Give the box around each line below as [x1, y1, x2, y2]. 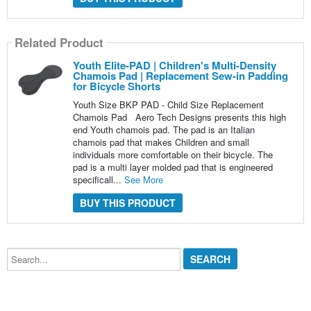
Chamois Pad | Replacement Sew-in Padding [72, 67, 288, 83]
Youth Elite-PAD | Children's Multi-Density [72, 57, 276, 73]
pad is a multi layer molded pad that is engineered [72, 160, 273, 174]
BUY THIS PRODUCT [79, 195, 176, 210]
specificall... [72, 172, 124, 186]
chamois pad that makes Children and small [72, 135, 249, 149]
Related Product [14, 34, 103, 51]
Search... [6, 245, 43, 259]
